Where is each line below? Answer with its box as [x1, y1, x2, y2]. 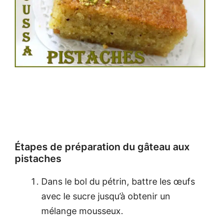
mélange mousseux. [41, 205, 123, 216]
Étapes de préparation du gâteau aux [15, 140, 190, 153]
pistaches [15, 152, 61, 165]
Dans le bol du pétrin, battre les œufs [41, 176, 195, 187]
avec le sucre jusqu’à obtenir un [41, 191, 170, 201]
